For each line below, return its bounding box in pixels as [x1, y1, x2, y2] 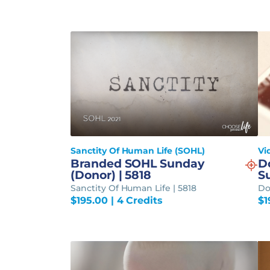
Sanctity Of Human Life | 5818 [71, 183, 196, 194]
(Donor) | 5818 [71, 168, 152, 183]
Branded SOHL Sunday [71, 157, 204, 171]
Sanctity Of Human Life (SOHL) [71, 145, 205, 157]
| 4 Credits [107, 195, 163, 207]
